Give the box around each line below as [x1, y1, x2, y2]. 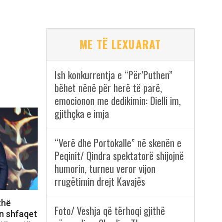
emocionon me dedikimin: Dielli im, [54, 93, 181, 109]
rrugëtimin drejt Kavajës [54, 174, 145, 189]
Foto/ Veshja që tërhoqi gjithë [54, 203, 165, 219]
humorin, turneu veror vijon [54, 161, 156, 176]
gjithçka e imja [54, 106, 109, 121]
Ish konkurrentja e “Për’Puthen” [54, 67, 172, 83]
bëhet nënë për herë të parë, [54, 80, 162, 96]
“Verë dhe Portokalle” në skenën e [54, 135, 181, 151]
